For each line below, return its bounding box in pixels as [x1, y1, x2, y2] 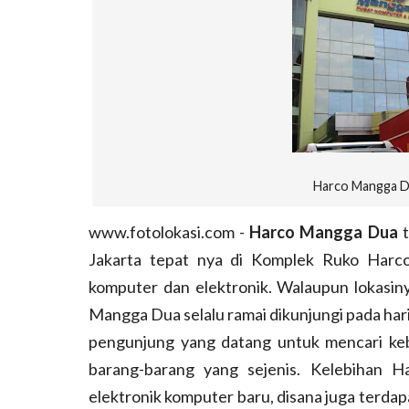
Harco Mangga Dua [249, 222, 398, 242]
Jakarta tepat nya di [89, 249, 252, 269]
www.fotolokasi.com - [89, 222, 250, 242]
